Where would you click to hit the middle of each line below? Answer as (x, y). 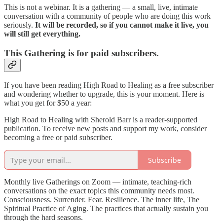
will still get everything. (42, 34)
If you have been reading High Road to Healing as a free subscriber (109, 85)
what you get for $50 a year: (48, 103)
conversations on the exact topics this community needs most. (99, 191)
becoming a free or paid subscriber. (58, 138)
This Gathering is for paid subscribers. (81, 53)
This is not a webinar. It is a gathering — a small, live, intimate (101, 7)
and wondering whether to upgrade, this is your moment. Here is (104, 94)
